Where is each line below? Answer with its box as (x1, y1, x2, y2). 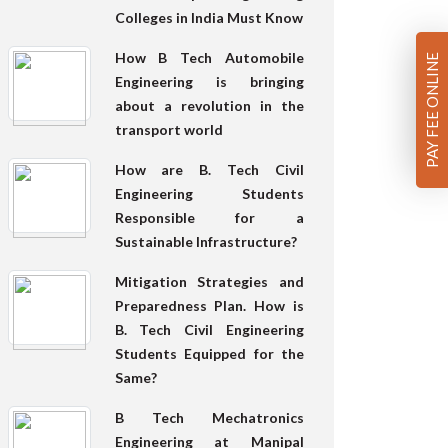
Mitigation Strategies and (114, 272, 304, 290)
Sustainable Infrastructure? (114, 232, 297, 250)
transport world (114, 120, 223, 138)
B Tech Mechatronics (114, 408, 304, 426)
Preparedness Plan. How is (114, 296, 304, 314)
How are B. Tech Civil (114, 160, 304, 178)
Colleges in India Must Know (114, 8, 303, 26)
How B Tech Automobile (114, 48, 304, 66)
